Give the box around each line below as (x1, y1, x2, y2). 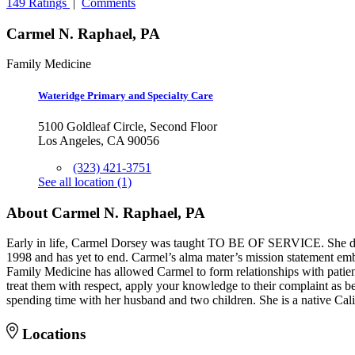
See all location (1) (38, 174, 132, 189)
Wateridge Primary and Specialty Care (38, 89, 213, 101)
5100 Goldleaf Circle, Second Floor (38, 119, 217, 133)
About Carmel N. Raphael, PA (6, 204, 205, 221)
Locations (18, 325, 86, 342)
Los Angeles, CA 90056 (38, 133, 159, 147)
